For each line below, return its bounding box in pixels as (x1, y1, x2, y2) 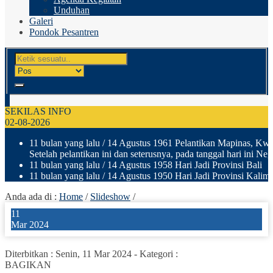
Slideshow (90, 191, 130, 202)
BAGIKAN (5, 259, 51, 270)
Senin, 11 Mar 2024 (55, 248, 132, 259)
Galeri (29, 16, 53, 26)
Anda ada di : (5, 191, 59, 202)
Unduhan (54, 5, 90, 15)
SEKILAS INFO (5, 105, 71, 116)
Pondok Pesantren (29, 27, 99, 37)
